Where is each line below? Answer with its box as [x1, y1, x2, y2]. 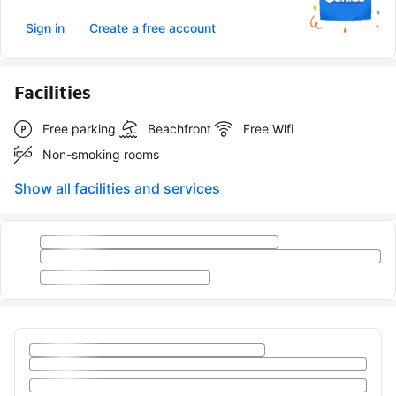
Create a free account [89, 20, 216, 36]
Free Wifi [243, 121, 293, 137]
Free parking [42, 121, 116, 137]
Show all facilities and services [14, 179, 220, 198]
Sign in [26, 20, 65, 36]
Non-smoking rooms [42, 147, 159, 163]
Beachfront [148, 121, 211, 137]
